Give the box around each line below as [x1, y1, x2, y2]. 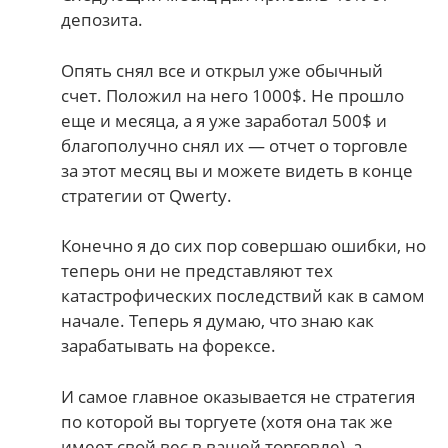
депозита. [61, 8, 144, 32]
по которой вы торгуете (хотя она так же [61, 409, 394, 433]
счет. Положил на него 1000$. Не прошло [61, 83, 405, 107]
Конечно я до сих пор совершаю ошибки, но [61, 234, 427, 258]
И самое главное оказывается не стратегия [61, 384, 416, 408]
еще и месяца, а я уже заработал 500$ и [61, 108, 388, 132]
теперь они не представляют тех [61, 259, 334, 283]
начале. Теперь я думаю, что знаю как [61, 309, 375, 333]
